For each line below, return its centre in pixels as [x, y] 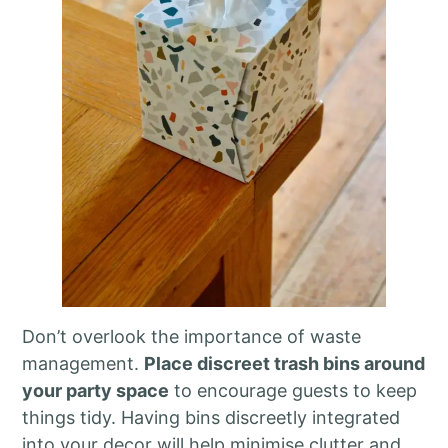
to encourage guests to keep [293, 390]
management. [83, 363]
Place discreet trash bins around [285, 363]
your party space [96, 390]
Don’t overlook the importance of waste [192, 336]
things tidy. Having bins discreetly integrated [211, 417]
